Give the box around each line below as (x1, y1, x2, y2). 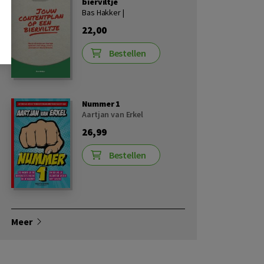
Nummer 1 (82, 98, 121, 109)
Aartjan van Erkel (82, 108, 143, 120)
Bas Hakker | (82, 6, 124, 18)
